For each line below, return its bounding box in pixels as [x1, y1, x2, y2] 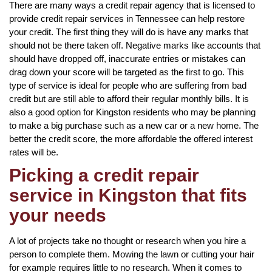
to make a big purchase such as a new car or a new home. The [9, 120, 259, 131]
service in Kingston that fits [9, 185, 247, 205]
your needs [9, 205, 106, 225]
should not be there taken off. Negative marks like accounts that [9, 39, 260, 50]
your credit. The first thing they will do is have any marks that [9, 26, 248, 37]
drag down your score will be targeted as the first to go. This [9, 66, 244, 77]
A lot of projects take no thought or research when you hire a [9, 235, 246, 246]
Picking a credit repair [9, 165, 199, 185]
